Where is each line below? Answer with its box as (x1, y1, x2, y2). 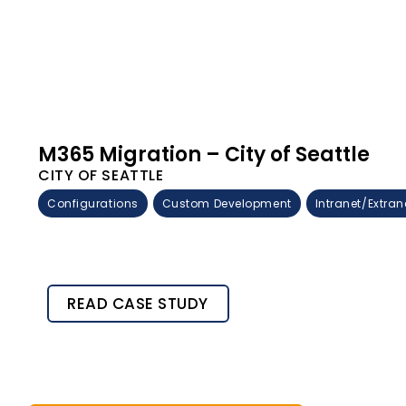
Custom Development (161, 195, 292, 211)
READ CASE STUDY (67, 292, 208, 314)
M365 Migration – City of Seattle (38, 140, 370, 169)
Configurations (47, 195, 139, 211)
